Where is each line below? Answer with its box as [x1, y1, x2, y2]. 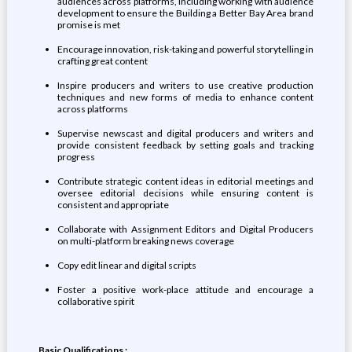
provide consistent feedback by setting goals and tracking [57, 139, 314, 151]
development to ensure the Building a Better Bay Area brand [57, 7, 314, 19]
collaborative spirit [57, 295, 134, 307]
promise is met [57, 19, 120, 31]
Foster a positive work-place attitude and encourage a [57, 284, 314, 295]
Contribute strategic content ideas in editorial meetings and [57, 175, 314, 187]
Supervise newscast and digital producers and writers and [57, 127, 314, 139]
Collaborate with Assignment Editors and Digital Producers [57, 223, 314, 235]
